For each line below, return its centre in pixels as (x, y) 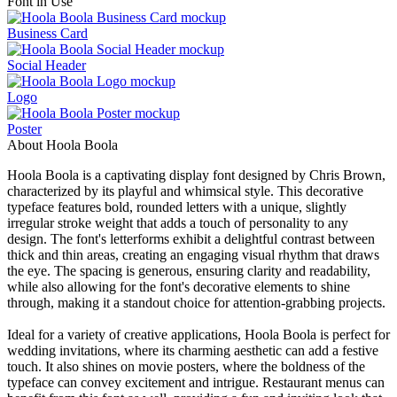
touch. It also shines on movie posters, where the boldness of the (186, 367)
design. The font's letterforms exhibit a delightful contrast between (191, 239)
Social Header (47, 66)
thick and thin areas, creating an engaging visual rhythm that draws (193, 255)
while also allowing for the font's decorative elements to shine (179, 287)
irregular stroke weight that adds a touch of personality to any (178, 223)
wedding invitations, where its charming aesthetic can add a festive (193, 351)
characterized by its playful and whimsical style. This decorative (185, 191)
